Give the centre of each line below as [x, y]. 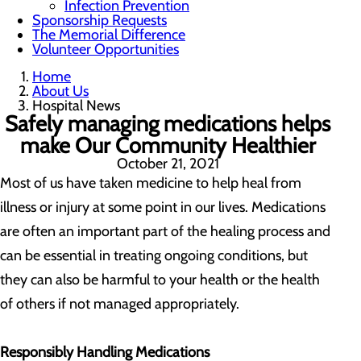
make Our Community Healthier [168, 145]
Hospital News [78, 106]
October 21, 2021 [168, 164]
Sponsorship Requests [100, 20]
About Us [60, 91]
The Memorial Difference [109, 35]
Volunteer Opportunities [106, 49]
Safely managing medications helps [168, 124]
